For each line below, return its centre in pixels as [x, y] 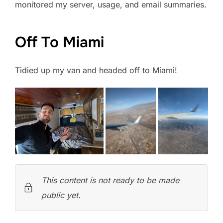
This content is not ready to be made [110, 180]
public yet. [61, 195]
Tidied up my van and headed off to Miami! [96, 70]
